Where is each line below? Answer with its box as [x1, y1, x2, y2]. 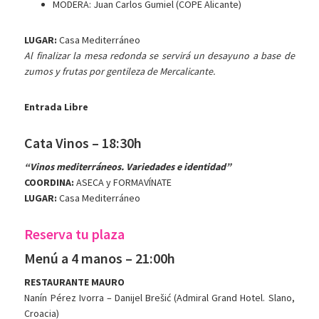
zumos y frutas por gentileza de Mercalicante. [24, 65, 216, 78]
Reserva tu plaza [24, 225, 125, 244]
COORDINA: [24, 176, 75, 189]
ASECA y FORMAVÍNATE [74, 176, 172, 189]
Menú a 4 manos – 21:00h [24, 249, 176, 268]
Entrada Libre [24, 100, 89, 114]
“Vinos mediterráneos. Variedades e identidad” [24, 160, 232, 174]
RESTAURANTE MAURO [24, 276, 125, 289]
